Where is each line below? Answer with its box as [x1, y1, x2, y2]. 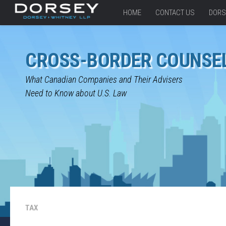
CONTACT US [155, 8, 195, 17]
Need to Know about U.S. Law [25, 88, 127, 98]
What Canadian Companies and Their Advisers [25, 74, 183, 85]
